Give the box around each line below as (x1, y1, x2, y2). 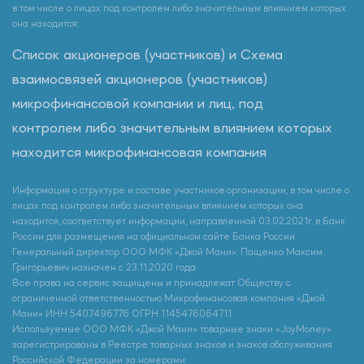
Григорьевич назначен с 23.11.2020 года (12, 262, 196, 273)
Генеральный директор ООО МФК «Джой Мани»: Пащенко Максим (12, 247, 323, 258)
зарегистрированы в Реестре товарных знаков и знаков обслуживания (12, 340, 332, 350)
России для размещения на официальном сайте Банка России (12, 232, 295, 242)
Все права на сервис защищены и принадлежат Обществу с (12, 278, 291, 288)
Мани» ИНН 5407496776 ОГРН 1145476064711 (12, 309, 232, 319)
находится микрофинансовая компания (12, 145, 266, 161)
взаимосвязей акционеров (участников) (12, 72, 267, 88)
